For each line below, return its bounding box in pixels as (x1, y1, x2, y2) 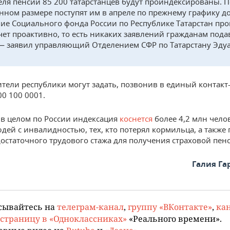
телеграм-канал (57, 201, 124, 212)
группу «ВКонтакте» (128, 201, 212, 212)
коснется (120, 113, 155, 124)
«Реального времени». (127, 213, 222, 224)
